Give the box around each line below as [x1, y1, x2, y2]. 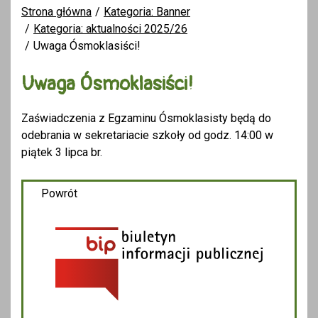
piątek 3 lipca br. [21, 145, 102, 159]
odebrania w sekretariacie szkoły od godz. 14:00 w [21, 128, 273, 142]
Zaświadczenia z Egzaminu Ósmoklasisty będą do [21, 111, 271, 125]
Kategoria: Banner [104, 4, 190, 18]
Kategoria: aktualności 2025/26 [33, 21, 187, 35]
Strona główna [21, 4, 92, 18]
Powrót [41, 186, 77, 200]
